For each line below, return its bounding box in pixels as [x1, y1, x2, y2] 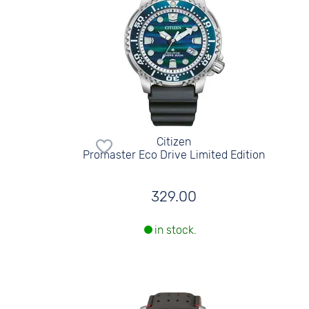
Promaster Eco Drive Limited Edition [83, 148, 266, 161]
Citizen [157, 135, 192, 148]
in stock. [154, 223, 197, 237]
